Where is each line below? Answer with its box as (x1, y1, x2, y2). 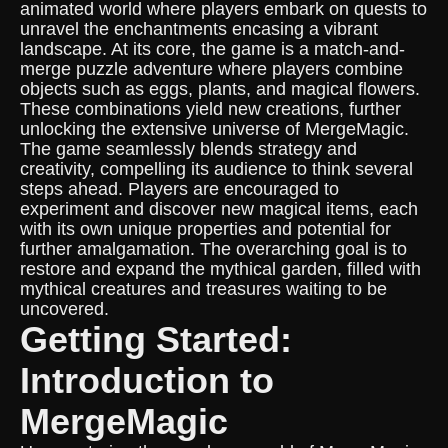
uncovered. (20, 299, 109, 319)
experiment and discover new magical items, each (20, 199, 418, 219)
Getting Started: (20, 319, 292, 360)
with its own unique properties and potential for (20, 219, 391, 239)
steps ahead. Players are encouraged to (20, 179, 339, 199)
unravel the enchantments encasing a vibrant (20, 19, 378, 39)
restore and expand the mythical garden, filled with (20, 259, 421, 279)
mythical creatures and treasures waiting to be (20, 279, 387, 299)
